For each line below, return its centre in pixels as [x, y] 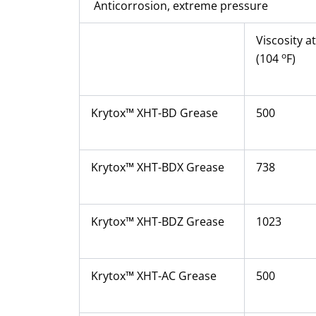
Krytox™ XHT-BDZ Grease [158, 221]
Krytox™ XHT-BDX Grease [158, 167]
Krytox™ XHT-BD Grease [154, 113]
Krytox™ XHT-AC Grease [154, 275]
